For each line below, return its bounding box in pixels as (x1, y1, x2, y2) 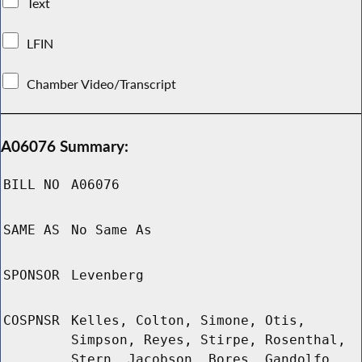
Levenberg (71, 267, 144, 284)
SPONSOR (3, 267, 60, 284)
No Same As (71, 222, 152, 238)
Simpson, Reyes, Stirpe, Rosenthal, (71, 332, 346, 348)
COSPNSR (3, 313, 60, 329)
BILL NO (3, 177, 60, 193)
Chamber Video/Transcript (23, 75, 180, 92)
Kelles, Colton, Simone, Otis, (71, 313, 305, 329)
